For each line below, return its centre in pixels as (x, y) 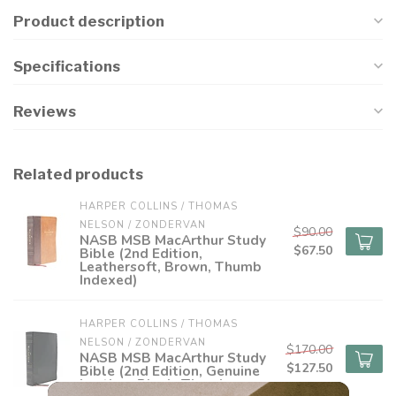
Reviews (45, 111)
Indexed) (108, 280)
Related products (78, 174)
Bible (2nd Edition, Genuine (170, 371)
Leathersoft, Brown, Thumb (171, 267)
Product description (89, 21)
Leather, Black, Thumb (154, 384)
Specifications (67, 66)
